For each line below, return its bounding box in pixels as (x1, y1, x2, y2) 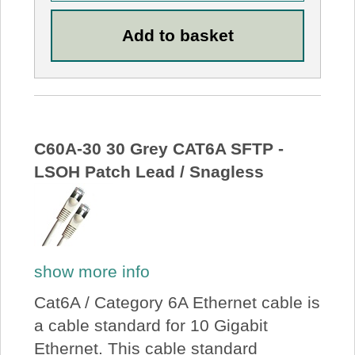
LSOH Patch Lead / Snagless (33, 162, 264, 181)
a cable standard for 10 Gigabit (33, 316, 268, 335)
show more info (33, 261, 150, 281)
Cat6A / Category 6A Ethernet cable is (33, 293, 320, 312)
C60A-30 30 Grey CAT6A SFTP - (33, 139, 284, 158)
